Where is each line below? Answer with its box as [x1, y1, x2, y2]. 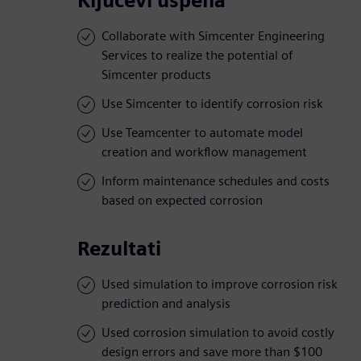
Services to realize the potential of [102, 48, 293, 64]
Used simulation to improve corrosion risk [102, 276, 338, 293]
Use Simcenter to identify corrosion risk [102, 96, 323, 112]
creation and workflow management [102, 144, 307, 160]
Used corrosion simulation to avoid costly [102, 325, 334, 341]
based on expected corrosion [102, 193, 263, 209]
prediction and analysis [102, 296, 230, 312]
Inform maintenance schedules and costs [102, 173, 330, 189]
